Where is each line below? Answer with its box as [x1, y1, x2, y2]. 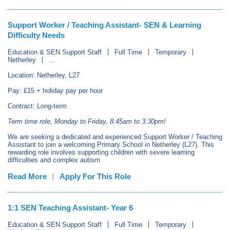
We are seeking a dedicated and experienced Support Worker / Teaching [8, 133, 222, 141]
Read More [8, 172, 47, 181]
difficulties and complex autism [8, 156, 100, 164]
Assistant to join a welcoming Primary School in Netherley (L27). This [8, 141, 214, 148]
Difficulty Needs [8, 31, 65, 40]
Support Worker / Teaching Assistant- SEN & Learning [8, 21, 201, 29]
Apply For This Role [60, 172, 131, 181]
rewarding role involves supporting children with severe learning [8, 148, 195, 156]
